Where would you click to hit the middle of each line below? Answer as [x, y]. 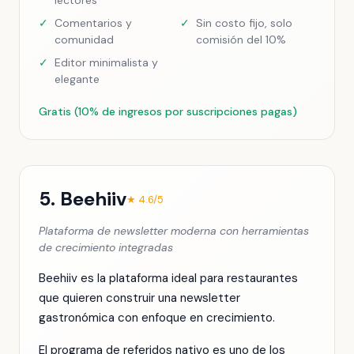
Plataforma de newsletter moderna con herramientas [174, 231]
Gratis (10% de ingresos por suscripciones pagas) [168, 111]
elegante [77, 79]
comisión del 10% [241, 40]
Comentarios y [93, 23]
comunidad [84, 40]
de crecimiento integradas [106, 247]
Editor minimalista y [106, 62]
